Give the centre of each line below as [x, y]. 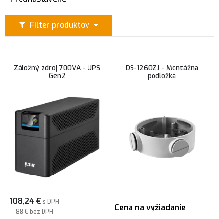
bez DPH [42, 212]
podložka [162, 76]
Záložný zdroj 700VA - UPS [57, 68]
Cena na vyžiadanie [150, 208]
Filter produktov [60, 25]
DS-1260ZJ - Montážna [162, 68]
